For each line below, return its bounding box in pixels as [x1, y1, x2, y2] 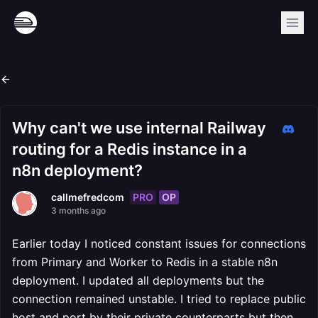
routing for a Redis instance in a [12, 140, 247, 158]
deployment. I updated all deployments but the [12, 273, 264, 287]
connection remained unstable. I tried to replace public [12, 292, 306, 306]
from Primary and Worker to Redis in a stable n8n [12, 255, 278, 269]
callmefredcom [51, 191, 124, 203]
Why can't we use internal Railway [12, 119, 266, 137]
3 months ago [51, 205, 106, 216]
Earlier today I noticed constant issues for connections [12, 236, 306, 251]
